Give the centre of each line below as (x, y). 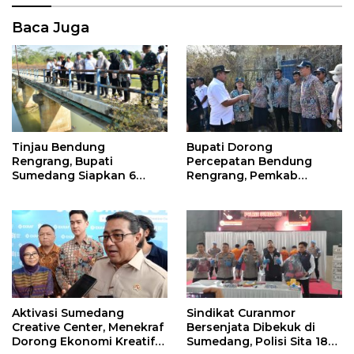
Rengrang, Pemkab (242, 175)
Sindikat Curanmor (241, 313)
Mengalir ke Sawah (68, 204)
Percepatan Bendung (249, 161)
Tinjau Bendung (58, 147)
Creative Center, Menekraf (88, 327)
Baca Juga (51, 27)
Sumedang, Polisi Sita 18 (257, 341)
